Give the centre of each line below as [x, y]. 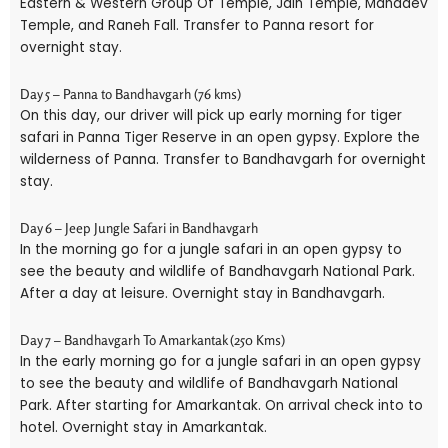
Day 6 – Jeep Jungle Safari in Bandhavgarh [139, 228]
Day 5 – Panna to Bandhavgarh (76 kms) [130, 94]
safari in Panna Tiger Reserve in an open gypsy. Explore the [220, 138]
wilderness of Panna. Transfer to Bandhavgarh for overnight [223, 160]
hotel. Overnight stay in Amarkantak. [143, 428]
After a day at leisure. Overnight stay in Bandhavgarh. [202, 294]
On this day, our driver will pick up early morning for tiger [211, 116]
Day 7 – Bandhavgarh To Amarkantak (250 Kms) [152, 340]
